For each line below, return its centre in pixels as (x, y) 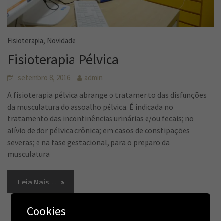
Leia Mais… (37, 181)
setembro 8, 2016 (44, 77)
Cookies (46, 211)
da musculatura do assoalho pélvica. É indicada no (91, 106)
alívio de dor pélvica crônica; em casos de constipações (99, 130)
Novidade (62, 40)
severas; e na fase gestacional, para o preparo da (89, 142)
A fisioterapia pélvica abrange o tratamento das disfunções (107, 94)
